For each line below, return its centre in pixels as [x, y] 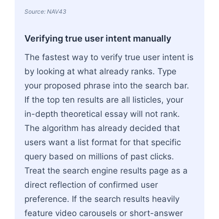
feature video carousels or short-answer [104, 213]
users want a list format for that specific [103, 142]
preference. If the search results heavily [102, 199]
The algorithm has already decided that [102, 128]
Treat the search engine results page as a [106, 170]
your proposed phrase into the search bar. [107, 85]
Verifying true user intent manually [98, 38]
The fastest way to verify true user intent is [109, 57]
